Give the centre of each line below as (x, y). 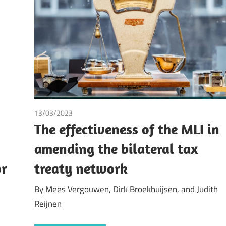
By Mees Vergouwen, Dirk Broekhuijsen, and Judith (126, 189)
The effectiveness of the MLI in (127, 129)
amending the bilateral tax (116, 148)
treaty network (81, 168)
